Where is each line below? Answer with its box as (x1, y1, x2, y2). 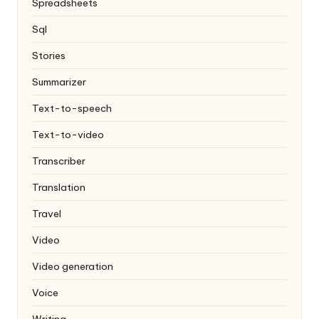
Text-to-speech (32, 101, 112, 115)
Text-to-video (32, 127, 104, 141)
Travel (32, 206, 61, 220)
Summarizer (32, 75, 86, 88)
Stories (32, 48, 66, 62)
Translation (32, 180, 85, 194)
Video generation (32, 259, 113, 273)
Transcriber (32, 154, 85, 167)
